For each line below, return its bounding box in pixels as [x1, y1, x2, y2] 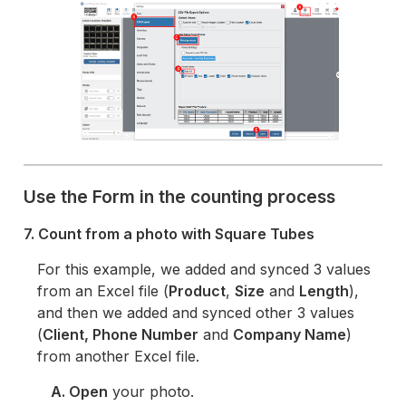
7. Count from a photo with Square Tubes [24, 225, 315, 244]
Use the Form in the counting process [24, 186, 336, 208]
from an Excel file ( [37, 282, 169, 301]
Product [169, 282, 227, 301]
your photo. [108, 382, 195, 401]
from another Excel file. [37, 347, 200, 366]
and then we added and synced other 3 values [37, 304, 355, 323]
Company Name [233, 325, 347, 344]
